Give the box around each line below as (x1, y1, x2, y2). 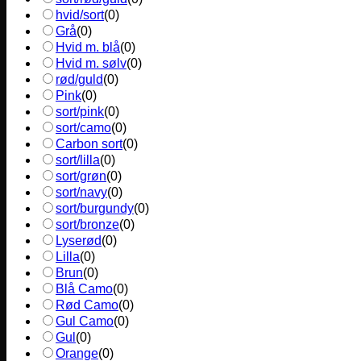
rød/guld (56, 73, 103, 87)
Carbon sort (56, 137, 122, 151)
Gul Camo (56, 314, 114, 329)
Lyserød (56, 234, 102, 248)
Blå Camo (56, 282, 113, 297)
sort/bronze (56, 218, 119, 232)
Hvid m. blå (56, 40, 120, 55)
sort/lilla (56, 153, 100, 168)
